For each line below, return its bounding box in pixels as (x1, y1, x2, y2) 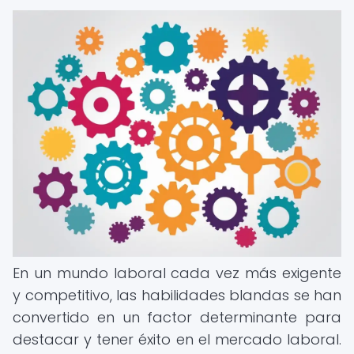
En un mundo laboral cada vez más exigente (13, 263, 341, 283)
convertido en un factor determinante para (13, 307, 341, 327)
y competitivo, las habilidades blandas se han (13, 285, 341, 305)
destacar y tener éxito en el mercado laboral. (13, 330, 341, 349)
